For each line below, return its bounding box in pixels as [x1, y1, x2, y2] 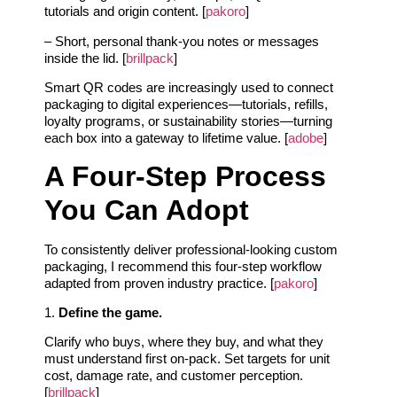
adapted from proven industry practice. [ [44, 275, 274, 291]
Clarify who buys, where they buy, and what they [44, 334, 323, 350]
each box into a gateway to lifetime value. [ [44, 130, 288, 146]
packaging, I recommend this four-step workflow [44, 258, 322, 274]
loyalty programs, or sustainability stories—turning [44, 113, 332, 129]
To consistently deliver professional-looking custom [44, 241, 338, 257]
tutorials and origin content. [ [44, 4, 206, 19]
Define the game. [58, 305, 162, 321]
